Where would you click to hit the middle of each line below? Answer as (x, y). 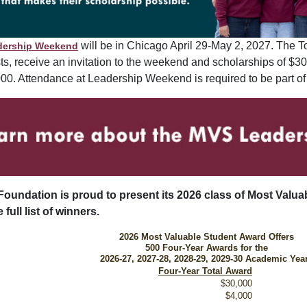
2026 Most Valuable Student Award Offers (207, 236)
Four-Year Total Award (205, 271)
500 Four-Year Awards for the (207, 247)
